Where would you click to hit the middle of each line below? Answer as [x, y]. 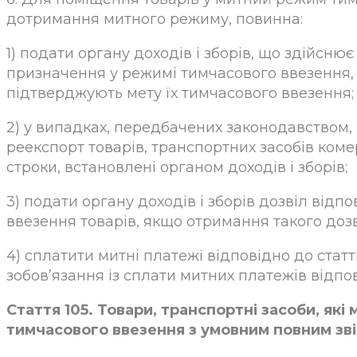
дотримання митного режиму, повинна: [155, 20]
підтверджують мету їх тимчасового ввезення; [180, 94]
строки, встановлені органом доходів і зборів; [177, 168]
